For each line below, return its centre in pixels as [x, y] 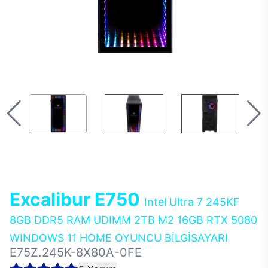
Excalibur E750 [77, 199]
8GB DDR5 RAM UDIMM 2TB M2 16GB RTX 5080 [133, 220]
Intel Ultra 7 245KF [192, 202]
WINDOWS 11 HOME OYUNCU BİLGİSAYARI [119, 238]
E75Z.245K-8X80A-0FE [76, 252]
